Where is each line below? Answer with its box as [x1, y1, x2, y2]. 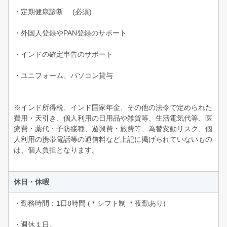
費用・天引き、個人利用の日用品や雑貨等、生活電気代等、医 [14, 113, 212, 122]
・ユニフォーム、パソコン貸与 [14, 71, 113, 80]
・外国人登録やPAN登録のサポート [14, 28, 127, 37]
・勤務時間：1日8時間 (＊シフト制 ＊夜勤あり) [14, 199, 166, 207]
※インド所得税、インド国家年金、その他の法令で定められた [14, 103, 212, 111]
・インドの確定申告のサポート [14, 50, 113, 58]
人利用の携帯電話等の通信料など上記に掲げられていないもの [14, 135, 212, 143]
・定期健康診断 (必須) [14, 7, 92, 16]
